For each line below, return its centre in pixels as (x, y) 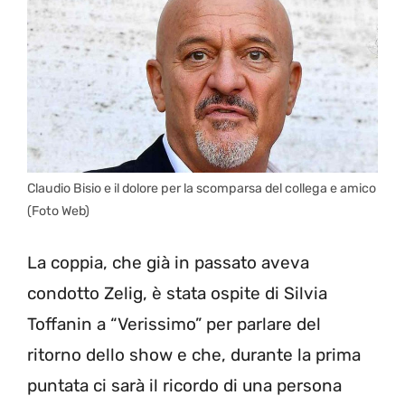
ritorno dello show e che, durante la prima (194, 355)
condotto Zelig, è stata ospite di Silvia (177, 294)
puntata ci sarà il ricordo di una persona (184, 386)
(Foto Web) (58, 211)
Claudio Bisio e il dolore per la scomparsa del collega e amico (202, 188)
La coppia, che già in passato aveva (168, 263)
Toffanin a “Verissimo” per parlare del (174, 325)
